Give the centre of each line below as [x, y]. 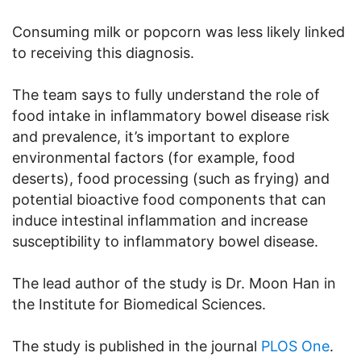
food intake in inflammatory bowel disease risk [171, 115]
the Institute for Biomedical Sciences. [139, 304]
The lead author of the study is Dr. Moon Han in [174, 283]
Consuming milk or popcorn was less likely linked [178, 31]
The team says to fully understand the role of [166, 94]
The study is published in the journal [137, 346]
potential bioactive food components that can [169, 199]
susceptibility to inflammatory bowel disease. [165, 241]
